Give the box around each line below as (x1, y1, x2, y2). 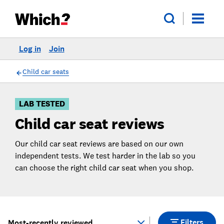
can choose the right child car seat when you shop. (14, 162, 193, 172)
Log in (18, 43, 41, 54)
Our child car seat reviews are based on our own (14, 138, 183, 148)
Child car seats (22, 66, 69, 76)
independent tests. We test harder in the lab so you (14, 150, 195, 160)
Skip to (3, 49, 29, 60)
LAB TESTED (18, 98, 65, 109)
